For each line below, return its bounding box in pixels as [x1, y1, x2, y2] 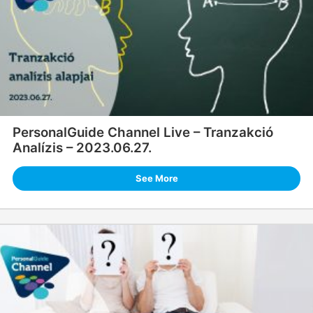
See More [135, 173, 178, 184]
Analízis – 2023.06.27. [12, 140, 152, 156]
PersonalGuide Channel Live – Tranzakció [12, 124, 273, 141]
